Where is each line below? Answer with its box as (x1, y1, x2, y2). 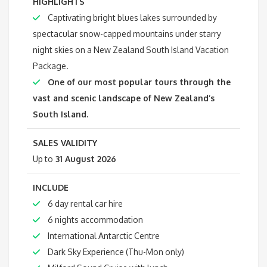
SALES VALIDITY (33, 138, 97, 148)
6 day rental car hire (46, 198, 123, 209)
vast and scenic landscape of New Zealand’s (33, 93, 215, 103)
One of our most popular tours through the (48, 77, 231, 87)
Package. (33, 61, 69, 71)
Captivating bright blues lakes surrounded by (46, 13, 217, 23)
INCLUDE (33, 182, 69, 193)
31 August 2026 (53, 154, 116, 164)
